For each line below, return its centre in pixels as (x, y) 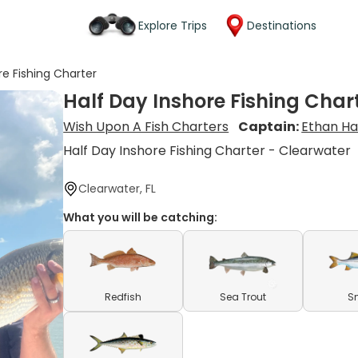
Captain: (270, 127)
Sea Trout (243, 297)
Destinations (282, 25)
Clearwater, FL (117, 189)
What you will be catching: (141, 217)
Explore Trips (173, 25)
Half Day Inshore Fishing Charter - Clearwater (207, 151)
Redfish (123, 297)
